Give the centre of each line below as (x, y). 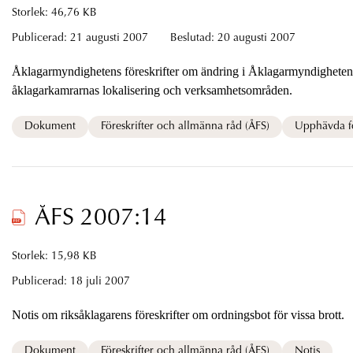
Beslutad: (193, 38)
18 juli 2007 (100, 282)
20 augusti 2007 (256, 38)
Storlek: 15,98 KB (54, 256)
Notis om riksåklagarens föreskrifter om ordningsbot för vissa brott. (268, 314)
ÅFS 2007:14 (100, 219)
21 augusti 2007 (110, 38)
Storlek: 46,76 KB (54, 13)
